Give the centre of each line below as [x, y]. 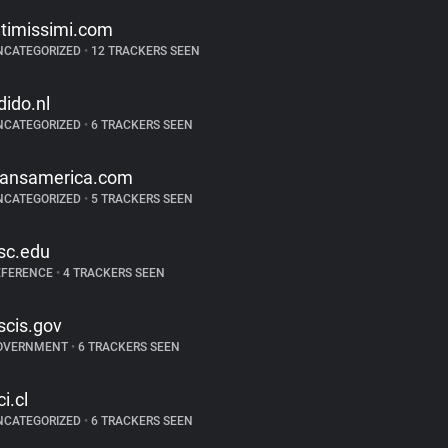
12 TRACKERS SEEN [143, 51]
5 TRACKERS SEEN [140, 199]
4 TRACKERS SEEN [112, 273]
